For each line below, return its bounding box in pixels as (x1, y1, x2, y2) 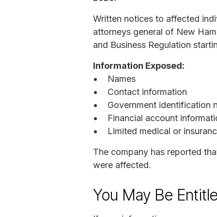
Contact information (108, 86, 187, 97)
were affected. (93, 159, 151, 170)
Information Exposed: (93, 60, 185, 71)
